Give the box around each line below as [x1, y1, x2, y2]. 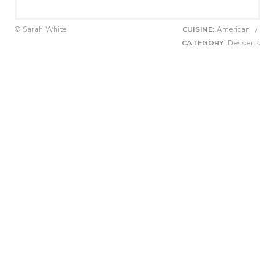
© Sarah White [15, 24, 67, 34]
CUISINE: [182, 24, 215, 34]
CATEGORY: [181, 37, 227, 48]
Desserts [226, 37, 260, 48]
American [214, 24, 252, 34]
